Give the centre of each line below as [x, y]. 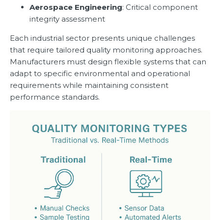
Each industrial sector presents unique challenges [102, 38]
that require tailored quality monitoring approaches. [106, 50]
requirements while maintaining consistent [89, 85]
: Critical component [160, 7]
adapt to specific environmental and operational [100, 74]
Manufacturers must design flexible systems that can [108, 62]
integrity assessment [67, 19]
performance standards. [55, 97]
